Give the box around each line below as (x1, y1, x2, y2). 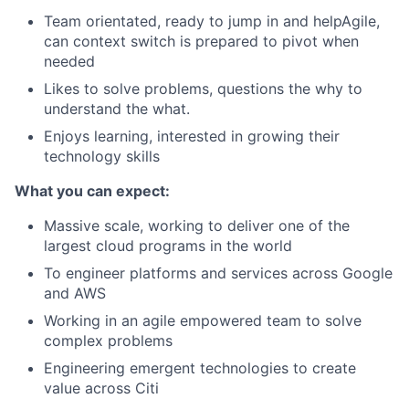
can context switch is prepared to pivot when (44, 32, 359, 50)
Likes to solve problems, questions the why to (44, 79, 362, 98)
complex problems (44, 331, 173, 350)
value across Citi (44, 379, 159, 397)
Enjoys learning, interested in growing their (44, 127, 340, 145)
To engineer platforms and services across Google (44, 264, 393, 282)
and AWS (44, 284, 106, 302)
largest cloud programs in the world (44, 236, 292, 255)
